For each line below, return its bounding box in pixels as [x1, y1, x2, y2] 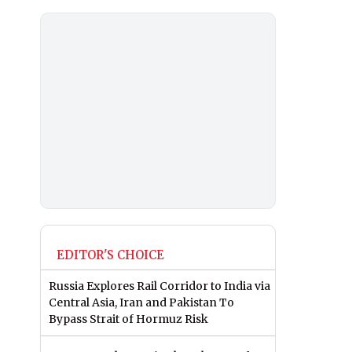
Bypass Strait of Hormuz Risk [49, 312, 208, 327]
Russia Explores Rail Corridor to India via [49, 279, 270, 294]
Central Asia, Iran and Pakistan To [49, 295, 234, 310]
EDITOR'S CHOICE [57, 247, 164, 263]
